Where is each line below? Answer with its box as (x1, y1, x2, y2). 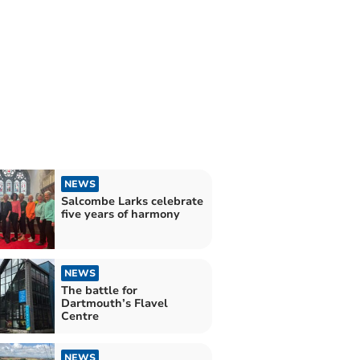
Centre (60, 308, 99, 324)
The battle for (60, 282, 137, 298)
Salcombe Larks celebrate (60, 193, 203, 209)
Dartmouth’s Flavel (60, 295, 168, 311)
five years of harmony (60, 206, 180, 222)
